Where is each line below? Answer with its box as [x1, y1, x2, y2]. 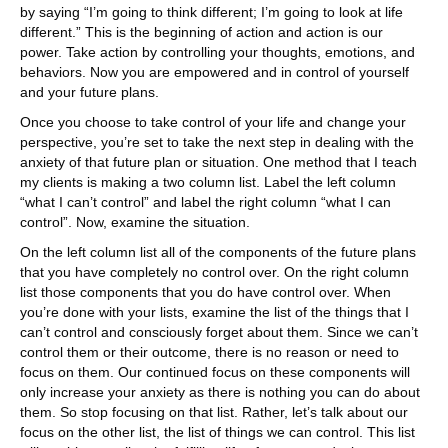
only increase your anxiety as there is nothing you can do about [20, 383, 420, 400]
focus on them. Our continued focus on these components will [20, 363, 410, 380]
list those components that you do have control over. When [20, 283, 391, 300]
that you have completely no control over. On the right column [20, 263, 409, 280]
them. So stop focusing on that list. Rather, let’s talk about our [20, 403, 408, 420]
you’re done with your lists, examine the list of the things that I [20, 303, 409, 320]
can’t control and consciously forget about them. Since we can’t [20, 323, 418, 340]
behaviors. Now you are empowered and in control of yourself [20, 63, 409, 80]
